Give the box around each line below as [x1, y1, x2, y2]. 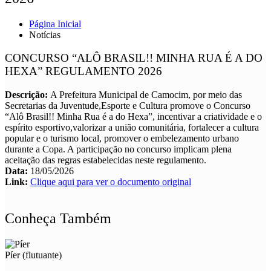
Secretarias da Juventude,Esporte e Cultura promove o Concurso [5, 100, 250, 111]
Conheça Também [5, 211, 111, 227]
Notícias [29, 29, 60, 40]
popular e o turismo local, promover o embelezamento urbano [5, 133, 239, 144]
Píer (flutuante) [5, 250, 62, 260]
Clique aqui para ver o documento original [30, 177, 191, 188]
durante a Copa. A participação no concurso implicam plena [5, 144, 232, 155]
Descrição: [5, 90, 50, 100]
